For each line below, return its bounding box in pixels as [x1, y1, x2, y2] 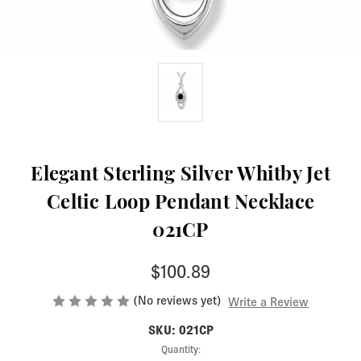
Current [23, 342, 56, 355]
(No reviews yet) [132, 292, 222, 307]
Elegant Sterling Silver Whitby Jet [31, 165, 330, 185]
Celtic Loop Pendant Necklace [47, 193, 314, 214]
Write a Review [228, 293, 309, 309]
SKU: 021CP [147, 322, 214, 337]
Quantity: [160, 342, 201, 355]
